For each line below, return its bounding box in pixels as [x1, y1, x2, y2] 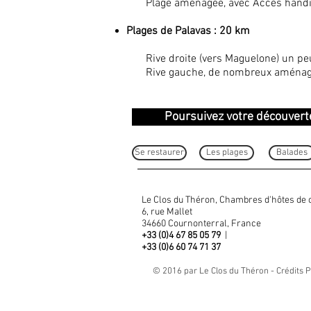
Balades [276, 147, 308, 158]
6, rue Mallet [142, 206, 192, 218]
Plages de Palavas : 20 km [126, 24, 250, 38]
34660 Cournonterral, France [142, 218, 265, 230]
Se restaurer [135, 147, 184, 158]
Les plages [205, 147, 248, 158]
